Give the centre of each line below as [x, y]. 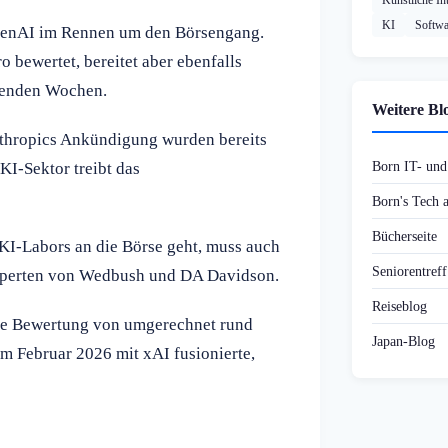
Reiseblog [399, 306]
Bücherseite [404, 236]
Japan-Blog [403, 341]
